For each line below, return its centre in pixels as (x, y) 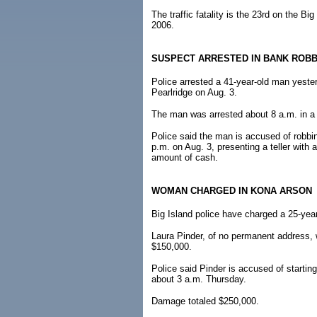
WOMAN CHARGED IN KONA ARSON (232, 191)
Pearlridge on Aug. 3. (194, 92)
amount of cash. (185, 157)
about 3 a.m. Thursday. (199, 279)
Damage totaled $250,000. (205, 301)
